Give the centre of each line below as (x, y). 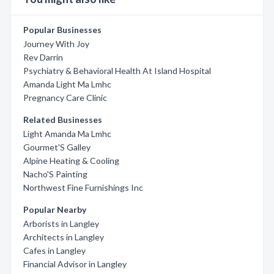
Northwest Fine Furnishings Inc (83, 187)
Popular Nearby (55, 209)
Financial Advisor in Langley (75, 264)
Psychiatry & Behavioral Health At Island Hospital (117, 71)
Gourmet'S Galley (57, 147)
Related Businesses (63, 120)
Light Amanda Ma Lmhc (67, 134)
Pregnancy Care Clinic (65, 98)
